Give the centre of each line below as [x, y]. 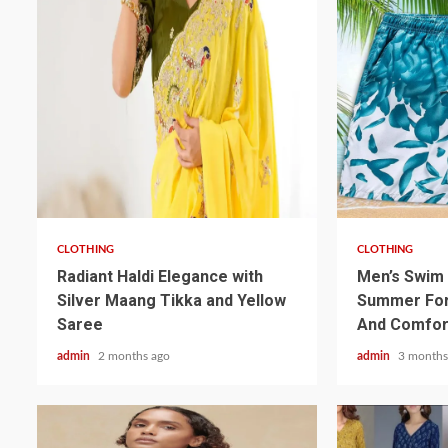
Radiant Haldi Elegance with [160, 276]
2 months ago [134, 355]
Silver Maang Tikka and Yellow [171, 300]
